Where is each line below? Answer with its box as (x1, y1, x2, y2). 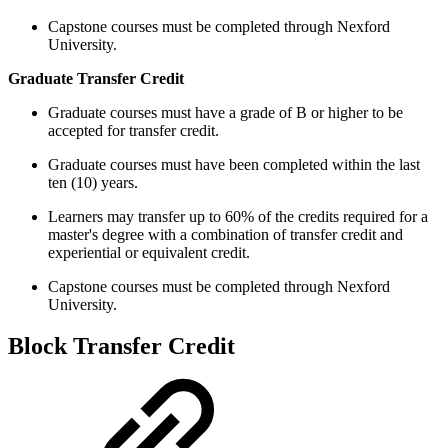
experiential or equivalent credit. (48, 243, 250, 261)
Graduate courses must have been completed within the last (48, 155, 420, 173)
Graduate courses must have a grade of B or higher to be (48, 103, 403, 121)
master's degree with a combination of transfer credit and (48, 225, 403, 243)
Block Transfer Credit (8, 333, 235, 360)
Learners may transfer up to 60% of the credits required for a (48, 207, 428, 225)
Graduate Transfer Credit (8, 69, 184, 87)
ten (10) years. (48, 173, 138, 191)
